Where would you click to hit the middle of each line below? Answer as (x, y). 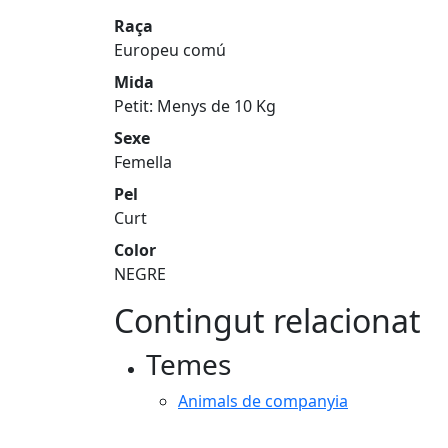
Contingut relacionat (267, 320)
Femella (143, 162)
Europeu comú (170, 50)
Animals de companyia (263, 401)
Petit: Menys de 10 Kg (195, 106)
